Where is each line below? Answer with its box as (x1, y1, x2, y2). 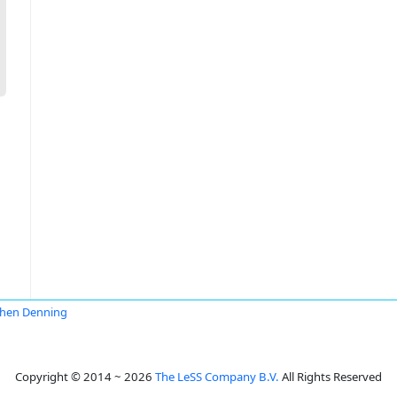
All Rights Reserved (279, 369, 382, 385)
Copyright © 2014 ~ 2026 (15, 369, 155, 385)
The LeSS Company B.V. (155, 369, 279, 385)
